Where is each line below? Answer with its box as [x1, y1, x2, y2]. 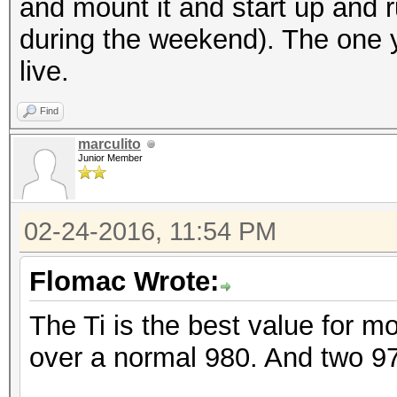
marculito [78, 136, 141, 152]
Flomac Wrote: [29, 266, 219, 297]
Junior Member [78, 152, 143, 163]
